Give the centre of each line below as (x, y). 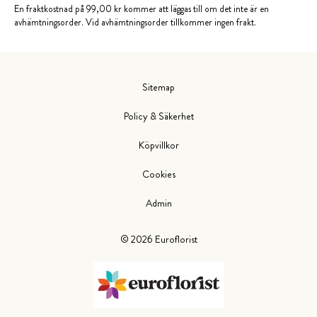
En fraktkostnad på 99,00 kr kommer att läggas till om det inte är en (142, 9)
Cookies (158, 174)
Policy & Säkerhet (158, 116)
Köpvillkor (158, 145)
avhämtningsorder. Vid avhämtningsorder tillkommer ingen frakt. (135, 23)
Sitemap (158, 87)
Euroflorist (176, 239)
